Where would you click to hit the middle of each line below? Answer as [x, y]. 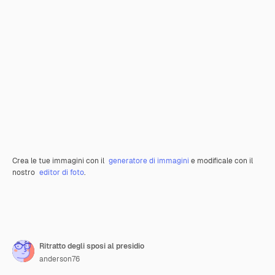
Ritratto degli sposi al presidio [92, 246]
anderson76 [60, 259]
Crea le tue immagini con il [59, 161]
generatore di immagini [149, 161]
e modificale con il [221, 161]
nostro [25, 173]
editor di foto [62, 173]
